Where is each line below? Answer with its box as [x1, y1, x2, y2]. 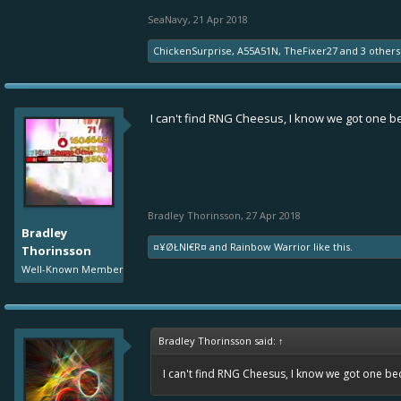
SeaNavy [148, 13, 188, 27]
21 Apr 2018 [193, 13, 248, 27]
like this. [311, 240, 353, 254]
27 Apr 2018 [246, 209, 301, 223]
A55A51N [237, 44, 278, 58]
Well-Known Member [21, 262, 124, 277]
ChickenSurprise [153, 44, 232, 58]
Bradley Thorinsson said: [158, 334, 278, 348]
